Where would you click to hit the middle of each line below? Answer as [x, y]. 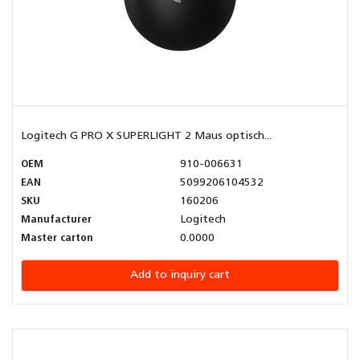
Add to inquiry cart [180, 276]
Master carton [57, 239]
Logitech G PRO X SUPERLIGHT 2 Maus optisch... [146, 137]
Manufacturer [56, 220]
